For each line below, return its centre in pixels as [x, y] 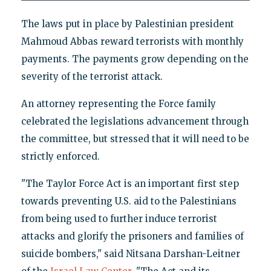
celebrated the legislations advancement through [135, 121]
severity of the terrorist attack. [92, 76]
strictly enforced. [60, 156]
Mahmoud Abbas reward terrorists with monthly [132, 41]
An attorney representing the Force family [118, 103]
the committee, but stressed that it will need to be [135, 139]
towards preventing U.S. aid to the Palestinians [129, 201]
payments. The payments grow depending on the [135, 59]
